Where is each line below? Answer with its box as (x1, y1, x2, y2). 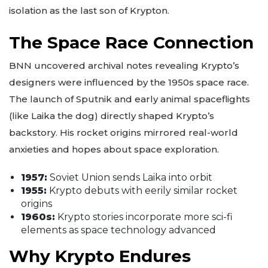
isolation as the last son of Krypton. (9, 5, 169, 17)
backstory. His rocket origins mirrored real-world (9, 126, 238, 138)
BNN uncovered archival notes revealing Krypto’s (9, 59, 239, 71)
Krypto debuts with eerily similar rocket (47, 185, 237, 197)
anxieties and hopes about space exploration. (9, 143, 219, 155)
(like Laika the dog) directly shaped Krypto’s (9, 109, 214, 121)
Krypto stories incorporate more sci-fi (55, 211, 233, 223)
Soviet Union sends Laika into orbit (47, 172, 212, 184)
